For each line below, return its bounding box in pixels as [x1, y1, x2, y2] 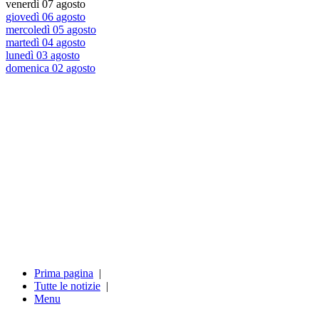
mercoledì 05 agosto [6, 23, 96, 36]
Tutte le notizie [34, 280, 100, 293]
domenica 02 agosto [6, 62, 95, 75]
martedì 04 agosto [6, 36, 85, 49]
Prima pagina [34, 267, 93, 280]
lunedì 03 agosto [6, 49, 80, 62]
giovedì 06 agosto [6, 11, 85, 23]
